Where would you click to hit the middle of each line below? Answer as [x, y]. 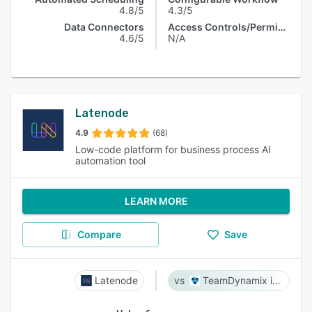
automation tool [110, 161]
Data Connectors [104, 27]
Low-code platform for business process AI [173, 149]
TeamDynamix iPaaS [276, 280]
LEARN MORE [156, 201]
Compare [99, 234]
